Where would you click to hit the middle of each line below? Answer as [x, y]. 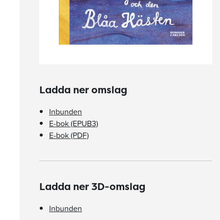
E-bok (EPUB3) [74, 123]
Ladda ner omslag [83, 90]
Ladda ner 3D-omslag [92, 186]
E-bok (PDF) [69, 135]
